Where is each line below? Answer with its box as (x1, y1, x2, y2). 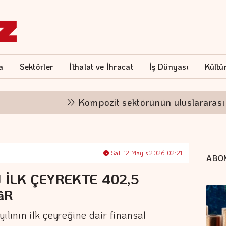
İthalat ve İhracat (69, 61, 133, 72)
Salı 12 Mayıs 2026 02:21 (109, 149, 183, 157)
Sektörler (19, 61, 53, 72)
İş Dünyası (149, 61, 189, 72)
